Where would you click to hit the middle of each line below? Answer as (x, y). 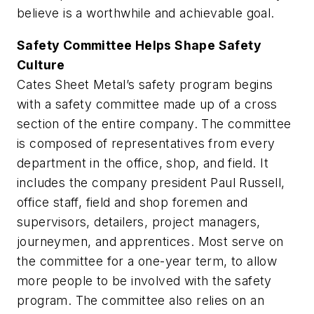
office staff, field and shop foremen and (132, 202)
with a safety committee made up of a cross (147, 104)
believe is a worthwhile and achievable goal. (146, 13)
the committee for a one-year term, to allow (147, 261)
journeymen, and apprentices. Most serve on (150, 241)
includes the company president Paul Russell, (151, 182)
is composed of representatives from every (146, 143)
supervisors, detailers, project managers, (139, 221)
